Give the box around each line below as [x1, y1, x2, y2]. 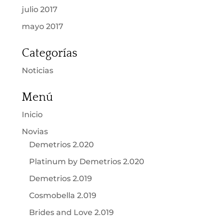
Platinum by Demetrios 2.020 [29, 157, 144, 167]
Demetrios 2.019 [29, 174, 92, 184]
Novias [21, 127, 48, 137]
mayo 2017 [21, 22, 63, 31]
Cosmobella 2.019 [29, 191, 96, 201]
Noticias [21, 66, 53, 76]
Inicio [21, 110, 43, 120]
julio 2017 [21, 5, 58, 15]
